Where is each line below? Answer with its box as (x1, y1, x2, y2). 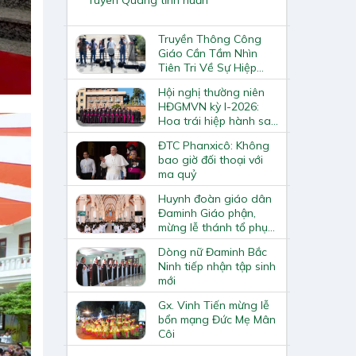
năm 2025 (157, 234, 208, 249)
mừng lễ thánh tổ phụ (157, 219, 268, 234)
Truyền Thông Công (157, 31, 261, 46)
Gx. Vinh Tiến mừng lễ (157, 297, 269, 312)
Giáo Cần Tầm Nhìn (157, 45, 257, 60)
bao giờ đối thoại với (157, 152, 263, 167)
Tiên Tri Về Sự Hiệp (157, 60, 257, 75)
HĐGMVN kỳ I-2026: (157, 99, 259, 114)
